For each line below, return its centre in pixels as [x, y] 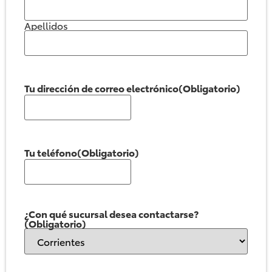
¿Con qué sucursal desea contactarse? [111, 213]
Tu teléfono [51, 152]
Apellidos [46, 25]
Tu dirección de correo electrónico [101, 87]
